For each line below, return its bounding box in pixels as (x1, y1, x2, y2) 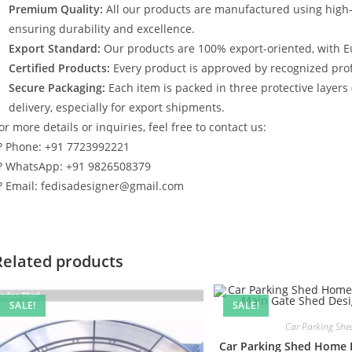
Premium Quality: (9, 2, 103, 16)
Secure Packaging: (9, 80, 105, 95)
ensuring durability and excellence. (9, 21, 195, 36)
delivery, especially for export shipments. (9, 100, 225, 115)
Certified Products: (9, 60, 110, 75)
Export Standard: (9, 41, 101, 56)
